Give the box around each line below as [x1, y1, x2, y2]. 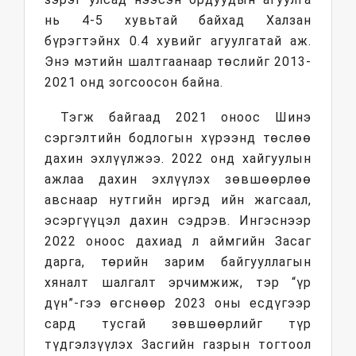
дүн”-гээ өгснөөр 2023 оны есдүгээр [44, 296, 311, 311]
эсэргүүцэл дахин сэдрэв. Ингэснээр [44, 213, 311, 229]
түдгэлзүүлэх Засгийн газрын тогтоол [44, 337, 311, 353]
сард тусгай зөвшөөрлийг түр [44, 316, 311, 332]
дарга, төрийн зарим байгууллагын [44, 254, 311, 270]
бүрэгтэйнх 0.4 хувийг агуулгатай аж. [44, 33, 311, 49]
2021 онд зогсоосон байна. [44, 75, 223, 91]
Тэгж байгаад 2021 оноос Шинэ [60, 110, 311, 126]
